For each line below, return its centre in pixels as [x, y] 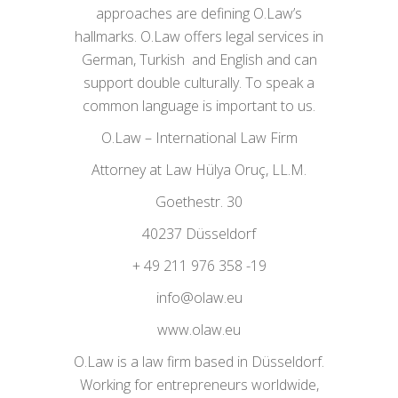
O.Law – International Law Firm [199, 138]
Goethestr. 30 [199, 202]
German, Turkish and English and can [199, 60]
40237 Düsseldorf [199, 234]
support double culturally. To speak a [199, 83]
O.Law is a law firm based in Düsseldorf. [199, 362]
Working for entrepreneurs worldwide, [199, 385]
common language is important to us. [199, 106]
